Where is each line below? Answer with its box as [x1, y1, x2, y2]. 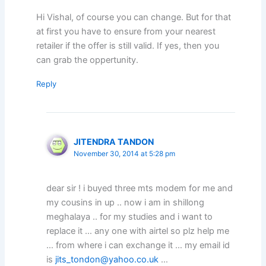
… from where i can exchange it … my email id [46, 240, 230, 251]
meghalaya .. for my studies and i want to [46, 211, 213, 223]
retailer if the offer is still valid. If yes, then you [36, 40, 220, 51]
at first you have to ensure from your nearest [36, 26, 216, 37]
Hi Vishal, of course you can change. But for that [36, 11, 232, 23]
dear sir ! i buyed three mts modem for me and [46, 183, 233, 194]
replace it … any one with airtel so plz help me [46, 226, 230, 237]
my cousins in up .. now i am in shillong [46, 197, 205, 208]
